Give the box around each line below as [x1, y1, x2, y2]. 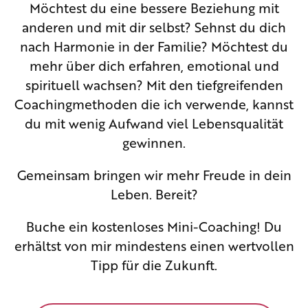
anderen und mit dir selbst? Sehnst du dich [22, 18, 286, 35]
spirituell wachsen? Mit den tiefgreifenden [25, 76, 283, 93]
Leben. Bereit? [110, 185, 198, 202]
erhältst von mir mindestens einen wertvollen [14, 236, 294, 254]
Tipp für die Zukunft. [91, 256, 217, 273]
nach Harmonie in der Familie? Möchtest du [20, 37, 288, 54]
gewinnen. [122, 133, 186, 151]
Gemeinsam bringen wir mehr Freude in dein [16, 166, 291, 183]
